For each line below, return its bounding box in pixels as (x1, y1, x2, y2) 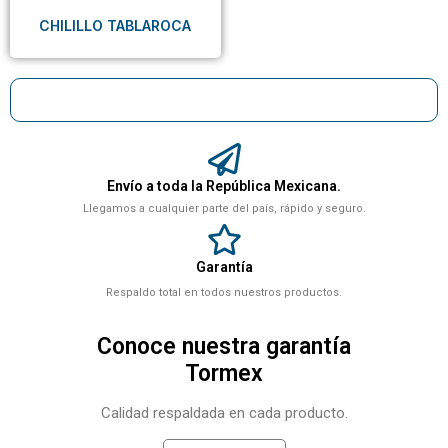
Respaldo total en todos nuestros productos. (106, 286, 342, 300)
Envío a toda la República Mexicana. (107, 178, 341, 195)
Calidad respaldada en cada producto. (100, 404, 348, 423)
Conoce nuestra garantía (97, 333, 351, 361)
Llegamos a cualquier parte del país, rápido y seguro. (82, 202, 366, 216)
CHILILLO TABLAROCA (39, 17, 192, 35)
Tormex (185, 360, 263, 388)
